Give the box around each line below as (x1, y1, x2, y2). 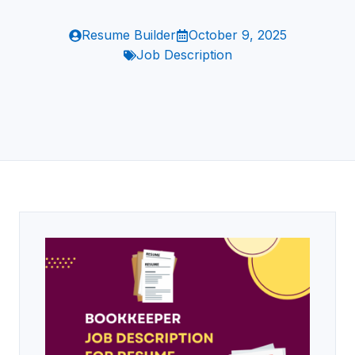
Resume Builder (81, 27, 176, 43)
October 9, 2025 (188, 27, 287, 43)
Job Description (136, 47, 232, 63)
